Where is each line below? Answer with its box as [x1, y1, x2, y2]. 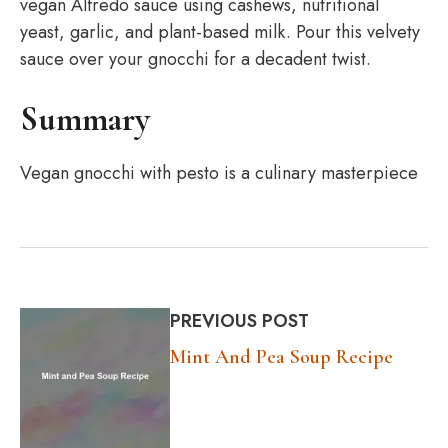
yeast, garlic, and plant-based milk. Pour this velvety [20, 19, 420, 45]
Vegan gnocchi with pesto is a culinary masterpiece [20, 160, 418, 186]
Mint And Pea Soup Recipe [170, 345, 393, 369]
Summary [20, 99, 150, 140]
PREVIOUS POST [170, 308, 309, 334]
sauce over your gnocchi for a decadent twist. [20, 46, 371, 72]
